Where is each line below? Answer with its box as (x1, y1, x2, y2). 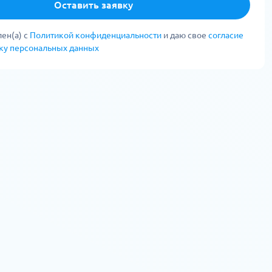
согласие (208, 30, 243, 40)
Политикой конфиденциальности (30, 30, 163, 40)
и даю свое (163, 30, 208, 40)
